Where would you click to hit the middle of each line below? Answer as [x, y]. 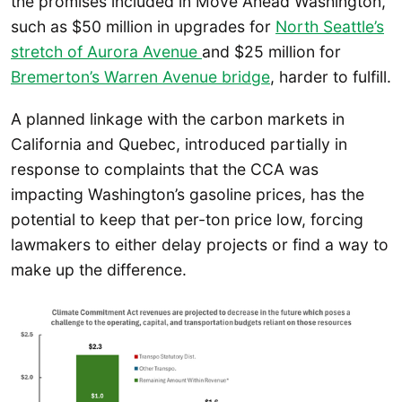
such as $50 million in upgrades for [143, 26]
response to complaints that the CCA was [165, 170]
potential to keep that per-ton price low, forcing [187, 220]
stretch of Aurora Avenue [106, 51]
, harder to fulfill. [331, 76]
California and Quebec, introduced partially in [179, 144]
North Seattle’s [330, 26]
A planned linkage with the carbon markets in [178, 119]
